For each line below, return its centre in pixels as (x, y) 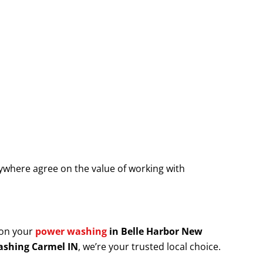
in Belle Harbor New (155, 232)
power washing (71, 232)
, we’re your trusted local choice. (149, 247)
